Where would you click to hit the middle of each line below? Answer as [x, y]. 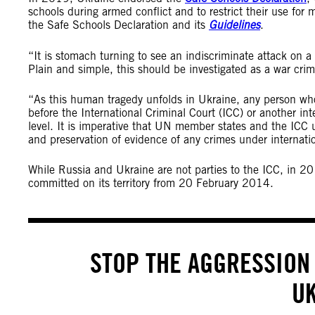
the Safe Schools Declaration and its [118, 25]
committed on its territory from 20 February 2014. [151, 183]
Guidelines [234, 25]
